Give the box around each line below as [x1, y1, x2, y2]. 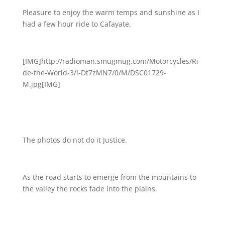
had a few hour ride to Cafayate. [22, 19, 131, 29]
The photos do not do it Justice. [22, 135, 127, 145]
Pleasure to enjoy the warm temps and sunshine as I [22, 8, 199, 17]
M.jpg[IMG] [22, 79, 60, 89]
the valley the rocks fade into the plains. [22, 184, 157, 193]
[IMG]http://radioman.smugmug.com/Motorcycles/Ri [22, 56, 198, 66]
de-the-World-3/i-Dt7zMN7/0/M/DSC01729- [22, 68, 166, 77]
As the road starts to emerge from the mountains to [22, 172, 196, 182]
